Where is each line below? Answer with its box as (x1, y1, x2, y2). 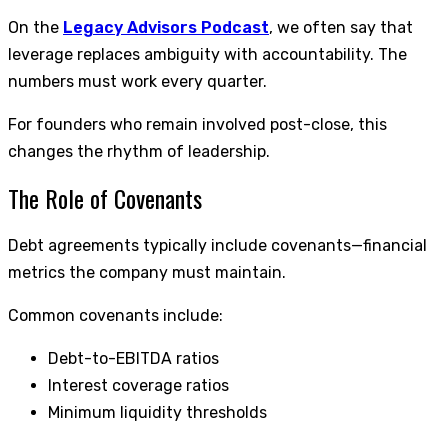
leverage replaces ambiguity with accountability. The (8, 45, 407, 65)
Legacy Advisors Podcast (63, 18, 269, 38)
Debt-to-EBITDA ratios (48, 348, 219, 368)
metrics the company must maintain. (8, 262, 286, 282)
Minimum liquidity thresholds (48, 402, 267, 422)
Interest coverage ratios (48, 375, 229, 395)
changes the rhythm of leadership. (8, 142, 270, 162)
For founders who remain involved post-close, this (8, 115, 387, 135)
